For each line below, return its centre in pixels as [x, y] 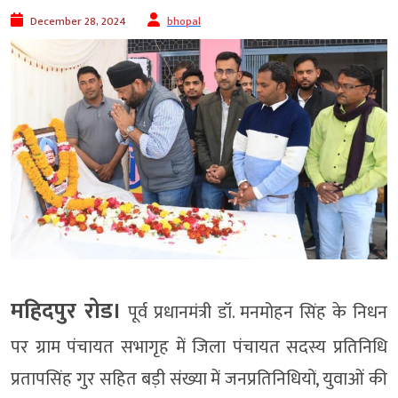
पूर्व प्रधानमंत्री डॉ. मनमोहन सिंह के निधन [254, 313]
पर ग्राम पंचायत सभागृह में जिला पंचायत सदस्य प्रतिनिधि [199, 348]
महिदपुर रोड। [66, 312]
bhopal [184, 22]
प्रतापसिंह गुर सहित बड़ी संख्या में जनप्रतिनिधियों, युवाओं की [199, 380]
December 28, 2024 [78, 22]
